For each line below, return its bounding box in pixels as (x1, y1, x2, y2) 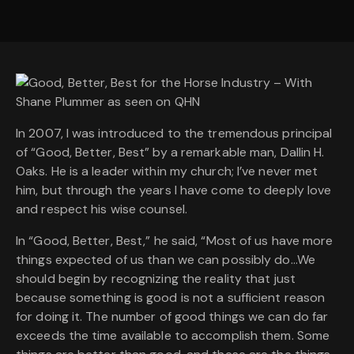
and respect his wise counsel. (16, 201, 187, 218)
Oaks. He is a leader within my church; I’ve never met (16, 163, 318, 180)
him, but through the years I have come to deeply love (16, 182, 332, 199)
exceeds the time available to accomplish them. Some (16, 327, 330, 345)
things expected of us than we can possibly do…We (16, 251, 315, 269)
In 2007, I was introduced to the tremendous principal (16, 125, 333, 142)
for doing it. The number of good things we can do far (16, 308, 329, 326)
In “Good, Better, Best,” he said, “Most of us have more (16, 232, 333, 250)
